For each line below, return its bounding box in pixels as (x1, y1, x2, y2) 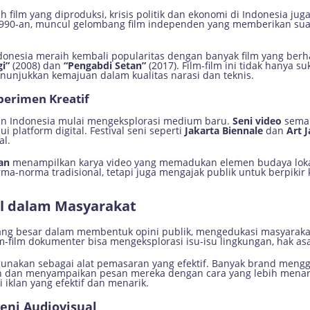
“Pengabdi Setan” (64, 59, 146, 72)
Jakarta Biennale (185, 124, 263, 137)
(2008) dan (10, 59, 64, 72)
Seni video (232, 114, 282, 127)
